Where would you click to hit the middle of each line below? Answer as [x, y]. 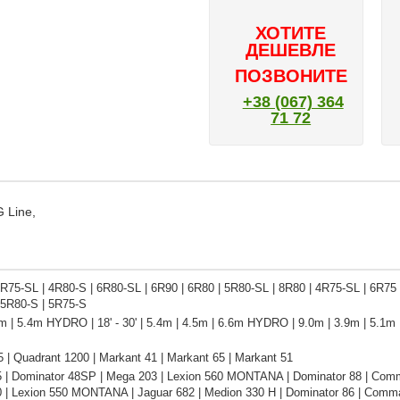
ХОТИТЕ [291, 33]
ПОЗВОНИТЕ [291, 76]
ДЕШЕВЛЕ [291, 50]
